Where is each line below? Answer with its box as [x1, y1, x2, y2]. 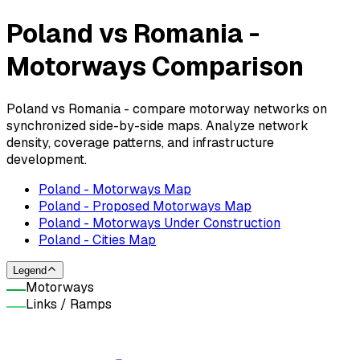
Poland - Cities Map [39, 231, 156, 248]
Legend [13, 264, 47, 277]
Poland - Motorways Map [39, 180, 191, 198]
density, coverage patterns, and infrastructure [6, 133, 274, 151]
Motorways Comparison [6, 50, 304, 84]
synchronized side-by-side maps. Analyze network [6, 117, 309, 134]
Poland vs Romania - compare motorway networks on [6, 100, 327, 117]
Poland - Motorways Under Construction [39, 214, 280, 231]
